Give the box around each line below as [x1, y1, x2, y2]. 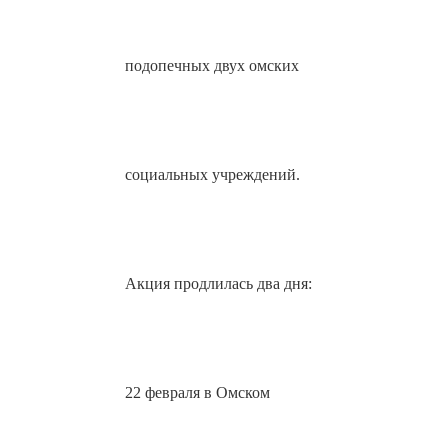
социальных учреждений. [125, 166, 301, 184]
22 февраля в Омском [125, 384, 271, 402]
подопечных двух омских [125, 57, 300, 75]
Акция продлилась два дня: [125, 275, 313, 293]
